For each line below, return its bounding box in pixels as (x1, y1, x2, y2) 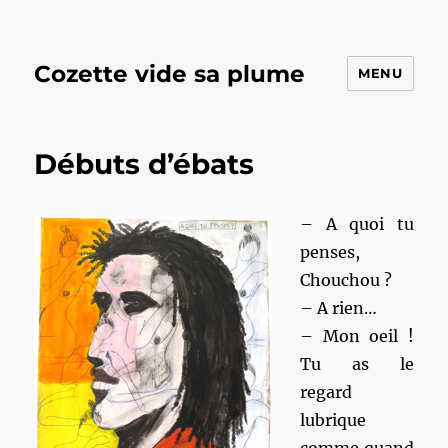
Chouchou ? (300, 270, 393, 290)
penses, (300, 242, 361, 262)
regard (300, 382, 353, 402)
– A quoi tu (300, 214, 414, 234)
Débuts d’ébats (34, 147, 255, 181)
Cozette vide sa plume (34, 59, 306, 88)
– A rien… (300, 298, 378, 318)
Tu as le (300, 354, 414, 374)
